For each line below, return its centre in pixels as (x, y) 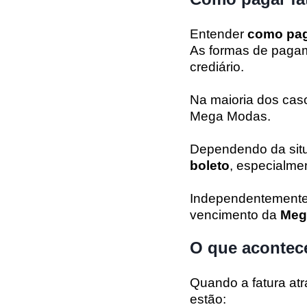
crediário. (217, 66)
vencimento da (235, 214)
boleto (210, 165)
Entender (219, 34)
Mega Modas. (230, 116)
